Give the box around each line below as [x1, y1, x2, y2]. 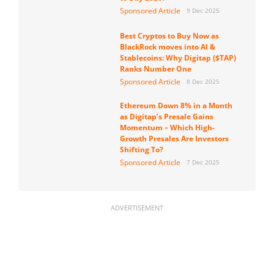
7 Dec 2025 [186, 158, 220, 167]
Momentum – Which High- [119, 122, 215, 133]
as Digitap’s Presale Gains [119, 111, 213, 122]
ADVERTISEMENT [111, 203, 163, 213]
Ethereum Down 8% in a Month [119, 100, 232, 111]
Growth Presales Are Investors [119, 133, 229, 144]
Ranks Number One [119, 64, 191, 75]
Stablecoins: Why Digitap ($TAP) [119, 53, 236, 64]
